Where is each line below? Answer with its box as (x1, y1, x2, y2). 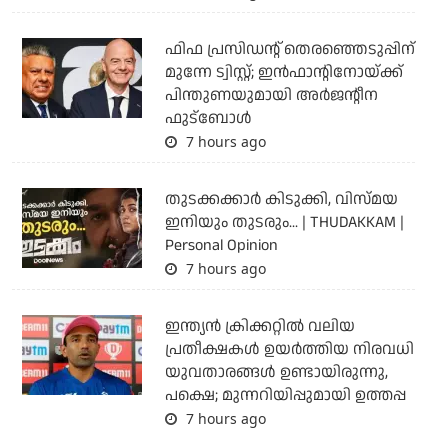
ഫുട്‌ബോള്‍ (164, 106, 252, 130)
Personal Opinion (164, 233, 278, 257)
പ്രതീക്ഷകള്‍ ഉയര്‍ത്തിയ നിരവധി (164, 337, 414, 361)
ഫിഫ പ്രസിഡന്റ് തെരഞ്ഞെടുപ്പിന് (164, 37, 415, 61)
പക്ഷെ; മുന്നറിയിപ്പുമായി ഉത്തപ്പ (164, 383, 406, 407)
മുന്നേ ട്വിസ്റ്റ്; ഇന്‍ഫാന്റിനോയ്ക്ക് (164, 60, 403, 84)
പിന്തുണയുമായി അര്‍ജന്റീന (164, 83, 378, 107)
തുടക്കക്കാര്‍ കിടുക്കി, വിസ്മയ (164, 187, 398, 211)
